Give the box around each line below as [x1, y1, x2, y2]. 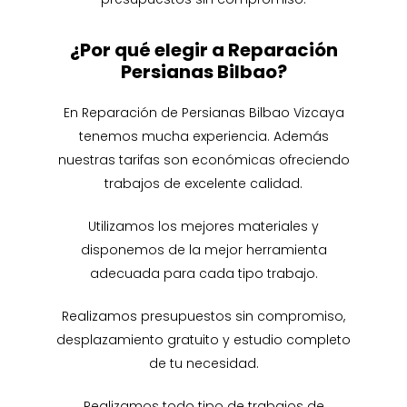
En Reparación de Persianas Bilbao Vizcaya [63, 103, 344, 122]
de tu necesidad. [148, 353, 259, 372]
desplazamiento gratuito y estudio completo [56, 330, 351, 349]
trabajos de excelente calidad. [104, 174, 303, 193]
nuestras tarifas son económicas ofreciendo [57, 150, 350, 169]
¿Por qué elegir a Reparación [69, 36, 338, 63]
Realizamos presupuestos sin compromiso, [62, 306, 345, 325]
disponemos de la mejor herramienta [80, 240, 327, 259]
